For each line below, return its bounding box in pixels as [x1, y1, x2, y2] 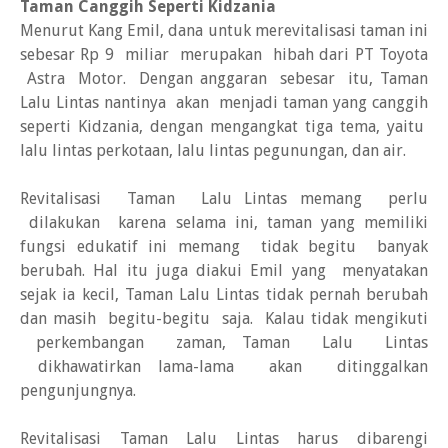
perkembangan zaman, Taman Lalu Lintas [20, 333, 428, 352]
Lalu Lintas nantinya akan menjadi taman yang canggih [20, 93, 428, 112]
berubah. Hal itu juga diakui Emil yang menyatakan [20, 261, 428, 280]
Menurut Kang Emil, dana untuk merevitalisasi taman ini [20, 21, 428, 40]
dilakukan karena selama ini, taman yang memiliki [20, 213, 428, 232]
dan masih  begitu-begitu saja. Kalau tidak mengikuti [20, 309, 428, 328]
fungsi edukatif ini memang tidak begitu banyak [20, 237, 428, 256]
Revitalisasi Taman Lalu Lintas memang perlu [20, 189, 428, 208]
